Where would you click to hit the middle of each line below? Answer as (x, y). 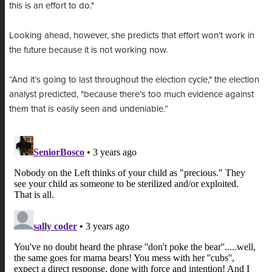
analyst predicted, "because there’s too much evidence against (131, 94)
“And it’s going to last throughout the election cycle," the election (134, 80)
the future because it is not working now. (90, 50)
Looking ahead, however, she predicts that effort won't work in (132, 36)
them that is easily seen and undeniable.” (89, 109)
